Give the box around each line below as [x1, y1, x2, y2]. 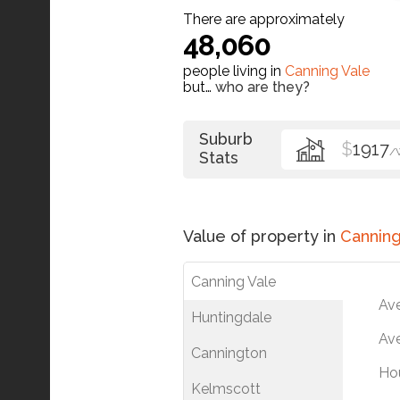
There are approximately [183, 10, 345, 28]
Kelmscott [191, 379, 261, 397]
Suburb [199, 129, 253, 148]
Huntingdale [191, 308, 271, 326]
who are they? [215, 78, 310, 96]
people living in [183, 62, 285, 79]
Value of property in [183, 226, 340, 246]
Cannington [191, 344, 267, 362]
